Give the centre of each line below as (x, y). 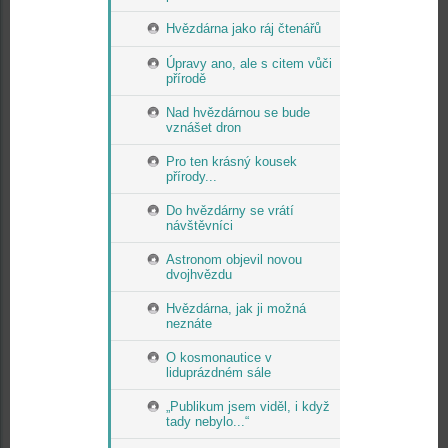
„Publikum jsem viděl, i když (248, 406)
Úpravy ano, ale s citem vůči (249, 63)
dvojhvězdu (199, 274)
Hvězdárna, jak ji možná (236, 308)
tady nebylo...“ (207, 421)
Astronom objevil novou (234, 259)
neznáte (189, 323)
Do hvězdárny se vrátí (230, 210)
